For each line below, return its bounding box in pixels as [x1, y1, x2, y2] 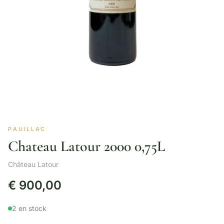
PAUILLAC [8, 125, 46, 132]
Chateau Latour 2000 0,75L [8, 137, 165, 155]
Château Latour [8, 160, 58, 168]
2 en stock [12, 204, 46, 212]
